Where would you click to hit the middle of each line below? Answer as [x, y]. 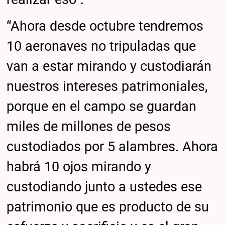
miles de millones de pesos [89, 127]
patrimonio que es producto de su [108, 207]
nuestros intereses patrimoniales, [107, 87]
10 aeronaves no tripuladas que [101, 46]
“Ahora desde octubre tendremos [105, 26]
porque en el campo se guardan [102, 107]
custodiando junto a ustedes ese [104, 187]
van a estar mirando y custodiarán [109, 67]
